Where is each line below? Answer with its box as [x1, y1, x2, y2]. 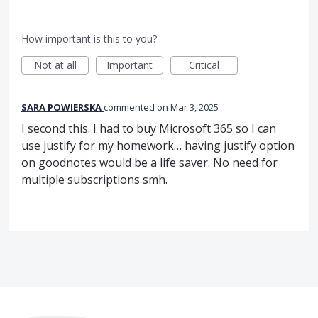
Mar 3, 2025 [170, 100, 219, 114]
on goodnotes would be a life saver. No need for [21, 154, 278, 170]
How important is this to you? [21, 31, 157, 45]
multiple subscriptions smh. [21, 171, 168, 187]
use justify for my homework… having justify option [21, 137, 295, 153]
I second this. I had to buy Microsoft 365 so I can [21, 120, 276, 136]
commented [104, 100, 157, 114]
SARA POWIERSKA [21, 100, 102, 114]
